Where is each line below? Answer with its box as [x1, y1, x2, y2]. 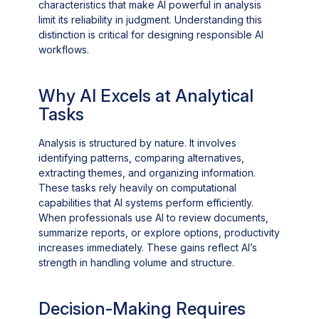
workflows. [38, 43, 90, 56]
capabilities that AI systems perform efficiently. [38, 196, 254, 209]
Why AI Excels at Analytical [38, 85, 254, 106]
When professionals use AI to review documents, [38, 211, 269, 224]
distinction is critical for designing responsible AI [38, 28, 264, 41]
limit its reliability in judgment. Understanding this [38, 14, 263, 26]
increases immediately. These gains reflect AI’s [38, 241, 258, 253]
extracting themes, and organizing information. [38, 166, 256, 179]
